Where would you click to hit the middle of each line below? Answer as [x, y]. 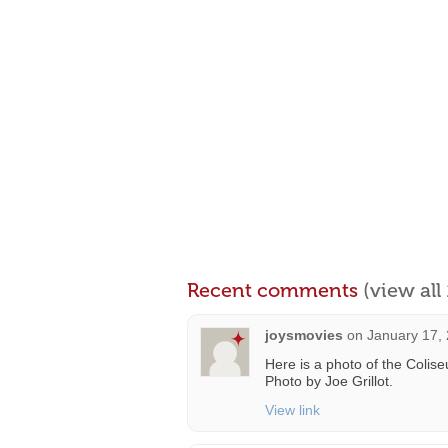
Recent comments [275, 290]
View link [292, 410]
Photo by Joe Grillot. [329, 381]
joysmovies [304, 335]
